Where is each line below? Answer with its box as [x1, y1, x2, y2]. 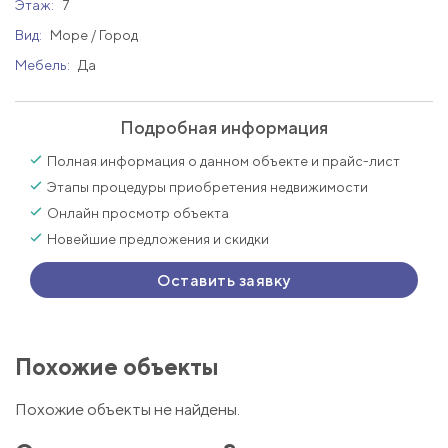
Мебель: [15, 57, 73, 73]
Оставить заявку [157, 270, 291, 290]
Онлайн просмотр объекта [47, 205, 229, 221]
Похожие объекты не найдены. [15, 400, 240, 420]
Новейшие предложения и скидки [47, 231, 269, 247]
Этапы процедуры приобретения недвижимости [47, 179, 368, 195]
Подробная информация [120, 117, 328, 138]
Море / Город [50, 27, 138, 43]
